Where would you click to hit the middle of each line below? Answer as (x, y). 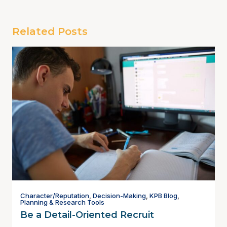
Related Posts (50, 31)
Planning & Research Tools (62, 202)
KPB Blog (163, 195)
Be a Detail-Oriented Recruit (87, 215)
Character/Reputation (55, 195)
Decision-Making (119, 195)
